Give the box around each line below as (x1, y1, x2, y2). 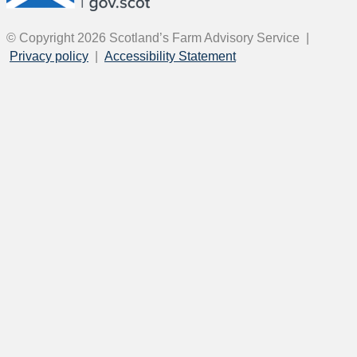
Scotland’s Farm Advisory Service (106, 30, 303, 45)
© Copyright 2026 (6, 30, 106, 45)
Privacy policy (10, 49, 88, 63)
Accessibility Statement (104, 49, 236, 63)
